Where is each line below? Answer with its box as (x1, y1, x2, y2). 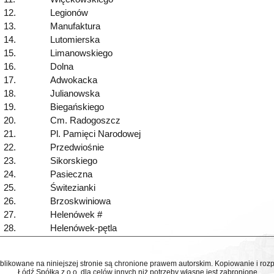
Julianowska (50, 89, 100, 99)
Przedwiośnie (50, 143, 104, 153)
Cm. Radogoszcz (50, 116, 120, 126)
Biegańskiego (50, 102, 104, 113)
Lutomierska (50, 35, 100, 45)
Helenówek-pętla (50, 223, 117, 234)
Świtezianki (50, 183, 95, 193)
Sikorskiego (50, 156, 97, 166)
